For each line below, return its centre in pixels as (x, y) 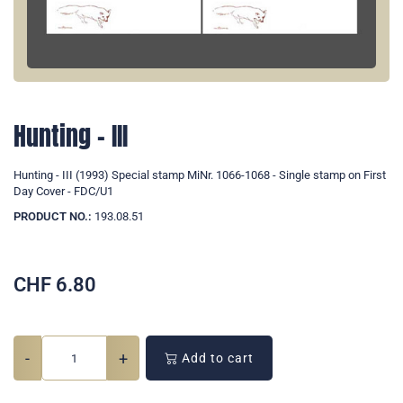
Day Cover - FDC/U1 (63, 192)
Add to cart (216, 358)
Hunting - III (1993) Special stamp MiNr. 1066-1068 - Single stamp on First (200, 175)
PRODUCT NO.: (53, 217)
